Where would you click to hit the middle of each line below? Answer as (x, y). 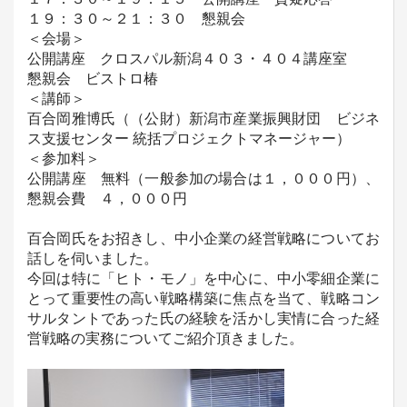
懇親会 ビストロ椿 (93, 79)
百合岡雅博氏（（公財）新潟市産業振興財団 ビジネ (203, 119)
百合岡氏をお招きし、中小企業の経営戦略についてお (203, 239)
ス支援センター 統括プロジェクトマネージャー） (189, 139)
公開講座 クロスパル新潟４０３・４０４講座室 (187, 59)
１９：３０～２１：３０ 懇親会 (136, 19)
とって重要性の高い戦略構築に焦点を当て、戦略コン (203, 299)
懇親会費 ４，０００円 (107, 199)
